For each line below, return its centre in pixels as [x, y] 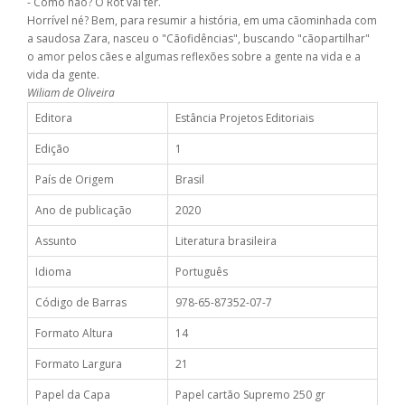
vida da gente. [63, 75]
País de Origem [75, 180]
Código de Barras [81, 303]
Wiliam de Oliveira [71, 93]
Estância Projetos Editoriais [245, 118]
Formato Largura [79, 364]
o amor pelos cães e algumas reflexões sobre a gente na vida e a [194, 57]
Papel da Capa [73, 395]
